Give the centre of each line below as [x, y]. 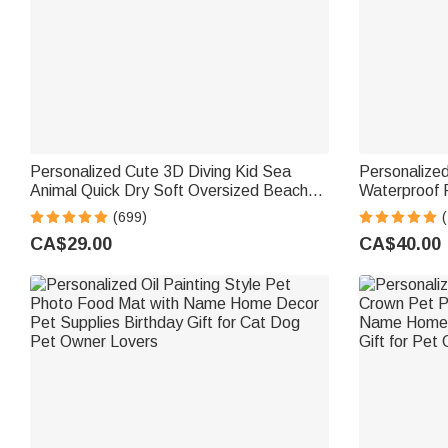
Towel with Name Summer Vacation [155, 209]
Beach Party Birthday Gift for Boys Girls [169, 228]
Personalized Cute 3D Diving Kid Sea [160, 171]
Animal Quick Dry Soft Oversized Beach [169, 190]
